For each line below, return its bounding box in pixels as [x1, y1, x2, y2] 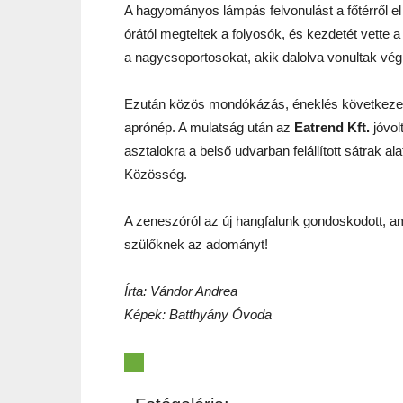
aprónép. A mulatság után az [124, 120, 294, 135]
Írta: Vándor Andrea [124, 283, 237, 299]
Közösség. [124, 166, 187, 182]
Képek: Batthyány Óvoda [124, 307, 272, 322]
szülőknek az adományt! [124, 237, 268, 252]
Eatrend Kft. [294, 120, 370, 135]
